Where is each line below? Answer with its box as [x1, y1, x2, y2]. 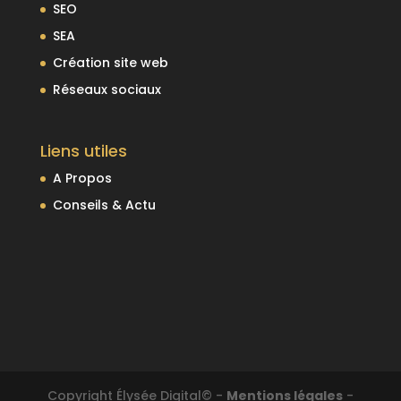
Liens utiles [39, 140, 127, 163]
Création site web [52, 54, 168, 73]
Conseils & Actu [52, 196, 156, 215]
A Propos [52, 169, 112, 188]
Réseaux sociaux [52, 81, 161, 99]
